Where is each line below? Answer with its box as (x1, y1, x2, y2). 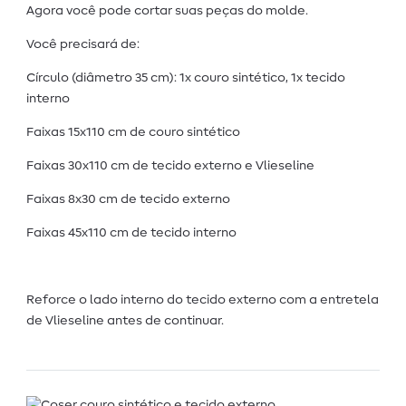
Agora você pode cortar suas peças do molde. (26, 5, 308, 18)
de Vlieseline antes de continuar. (26, 314, 224, 328)
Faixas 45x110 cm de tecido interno (26, 227, 237, 240)
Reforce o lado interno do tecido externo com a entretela (26, 294, 379, 307)
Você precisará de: (26, 38, 140, 52)
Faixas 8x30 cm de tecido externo (26, 193, 230, 207)
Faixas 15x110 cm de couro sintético (26, 126, 240, 140)
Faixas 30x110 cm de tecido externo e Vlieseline (26, 159, 314, 173)
